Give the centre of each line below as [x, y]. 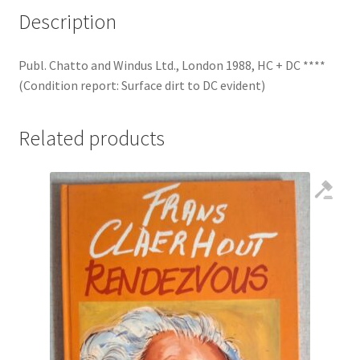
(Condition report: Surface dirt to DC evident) [141, 85]
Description [67, 21]
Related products [91, 139]
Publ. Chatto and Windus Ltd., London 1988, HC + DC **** [172, 65]
